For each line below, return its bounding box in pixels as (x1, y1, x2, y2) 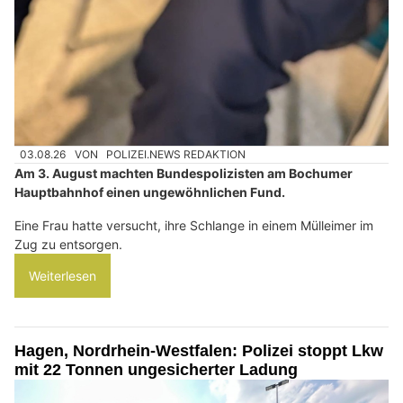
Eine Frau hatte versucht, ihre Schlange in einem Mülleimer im (14, 217, 373, 233)
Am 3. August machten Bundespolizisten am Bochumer (14, 165, 353, 181)
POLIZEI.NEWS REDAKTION (106, 147, 246, 161)
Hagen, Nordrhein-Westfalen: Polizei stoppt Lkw (14, 341, 383, 360)
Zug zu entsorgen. (14, 236, 122, 252)
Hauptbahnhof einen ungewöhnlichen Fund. (14, 184, 285, 200)
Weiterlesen (29, 267, 96, 283)
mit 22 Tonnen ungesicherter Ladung (14, 360, 298, 379)
